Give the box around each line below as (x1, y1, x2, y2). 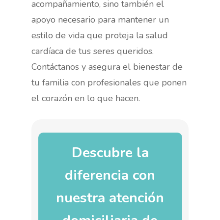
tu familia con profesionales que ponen (31, 76, 187, 88)
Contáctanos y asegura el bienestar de (31, 60, 183, 73)
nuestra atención (56, 188, 164, 208)
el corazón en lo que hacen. (31, 92, 140, 104)
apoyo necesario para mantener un (31, 13, 169, 26)
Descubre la (71, 143, 149, 163)
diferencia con (65, 165, 155, 185)
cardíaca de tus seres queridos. (31, 45, 154, 57)
